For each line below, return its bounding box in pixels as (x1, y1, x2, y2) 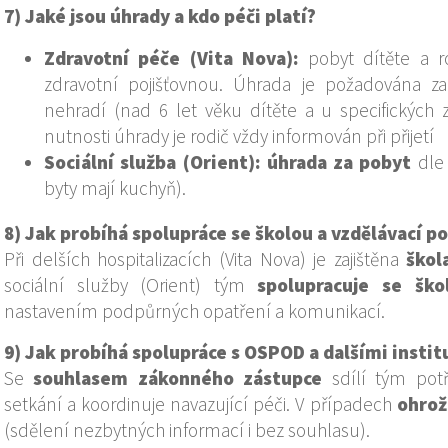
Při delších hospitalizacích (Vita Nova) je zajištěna (4, 246, 407, 271)
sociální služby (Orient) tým (4, 272, 258, 297)
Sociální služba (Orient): (44, 149, 261, 174)
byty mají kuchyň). (44, 175, 186, 200)
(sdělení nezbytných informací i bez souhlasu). (4, 417, 370, 442)
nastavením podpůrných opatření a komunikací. (4, 298, 385, 323)
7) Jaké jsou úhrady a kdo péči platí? (4, 3, 316, 28)
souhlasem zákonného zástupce (33, 365, 323, 390)
